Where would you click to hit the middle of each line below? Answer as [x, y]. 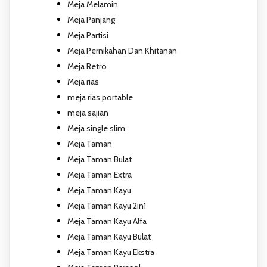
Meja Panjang [91, 19]
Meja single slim [96, 128]
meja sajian [88, 112]
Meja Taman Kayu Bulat [109, 236]
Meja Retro [87, 66]
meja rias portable [100, 97]
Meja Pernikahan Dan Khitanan [122, 50]
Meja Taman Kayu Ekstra [111, 252]
